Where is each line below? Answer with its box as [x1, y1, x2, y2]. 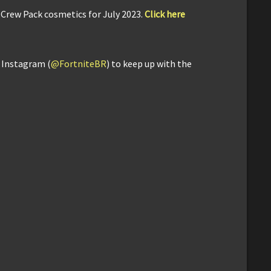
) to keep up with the [106, 57, 192, 70]
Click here [145, 7, 185, 20]
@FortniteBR [51, 57, 106, 70]
